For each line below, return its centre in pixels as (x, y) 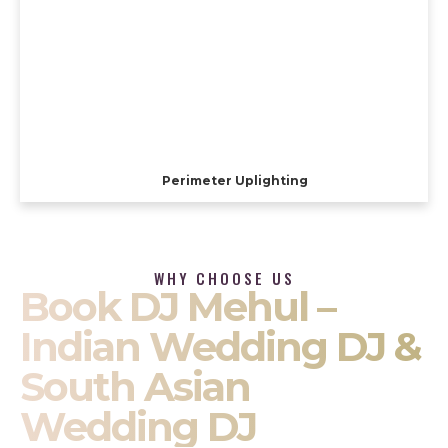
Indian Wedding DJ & (220, 347)
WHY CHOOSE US (224, 279)
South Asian (135, 387)
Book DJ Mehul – (177, 307)
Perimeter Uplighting (235, 181)
